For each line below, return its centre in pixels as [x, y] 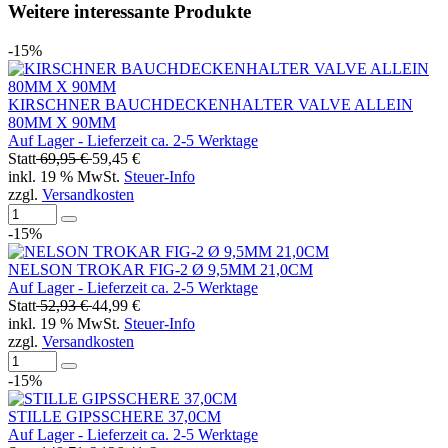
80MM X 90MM [62, 122]
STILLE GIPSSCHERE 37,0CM [114, 416]
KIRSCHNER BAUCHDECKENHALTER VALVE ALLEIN [210, 104]
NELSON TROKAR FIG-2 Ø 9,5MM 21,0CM [160, 269]
